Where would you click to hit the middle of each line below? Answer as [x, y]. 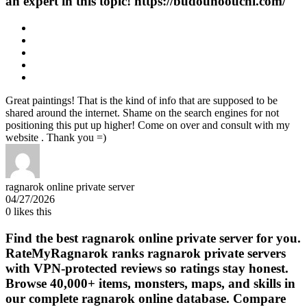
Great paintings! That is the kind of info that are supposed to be [142, 101]
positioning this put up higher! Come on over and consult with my [148, 125]
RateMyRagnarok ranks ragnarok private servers [146, 253]
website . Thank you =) [56, 138]
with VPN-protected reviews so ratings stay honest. [147, 268]
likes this [31, 212]
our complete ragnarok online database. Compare [146, 298]
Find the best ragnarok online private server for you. [153, 238]
